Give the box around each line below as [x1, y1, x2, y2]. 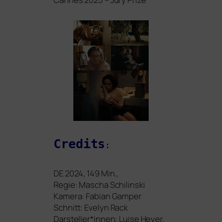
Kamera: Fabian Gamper [54, 190, 142, 202]
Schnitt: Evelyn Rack [54, 201, 128, 213]
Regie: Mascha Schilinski [54, 178, 145, 190]
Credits [54, 136, 106, 151]
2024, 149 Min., [63, 167, 119, 179]
